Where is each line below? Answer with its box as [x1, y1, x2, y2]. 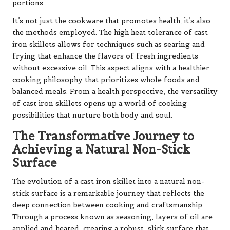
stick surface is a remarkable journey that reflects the [12, 188, 204, 198]
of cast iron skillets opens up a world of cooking [12, 99, 187, 108]
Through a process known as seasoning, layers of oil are [12, 212, 213, 221]
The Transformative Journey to [12, 128, 194, 143]
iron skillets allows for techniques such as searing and [12, 40, 205, 49]
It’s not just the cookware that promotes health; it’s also [12, 16, 210, 25]
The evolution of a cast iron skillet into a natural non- [12, 177, 204, 186]
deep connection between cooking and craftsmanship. [12, 200, 204, 209]
